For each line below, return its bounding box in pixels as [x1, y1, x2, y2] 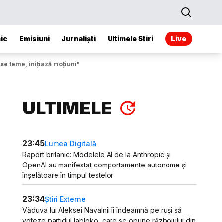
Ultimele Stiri [108, 34, 153, 43]
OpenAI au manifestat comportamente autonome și [22, 161, 187, 169]
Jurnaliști [61, 34, 96, 43]
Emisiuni [19, 34, 50, 43]
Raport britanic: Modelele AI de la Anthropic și [22, 150, 171, 159]
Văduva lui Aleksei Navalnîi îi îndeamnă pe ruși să [22, 206, 182, 214]
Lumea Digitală [45, 139, 97, 148]
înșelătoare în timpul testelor [22, 171, 114, 179]
